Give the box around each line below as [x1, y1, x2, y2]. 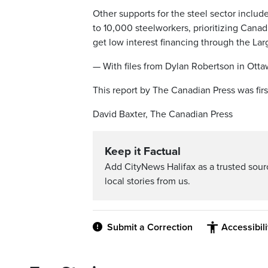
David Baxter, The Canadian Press [93, 108, 233, 121]
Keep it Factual [105, 145, 181, 159]
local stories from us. [105, 175, 190, 188]
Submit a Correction [107, 221, 193, 234]
